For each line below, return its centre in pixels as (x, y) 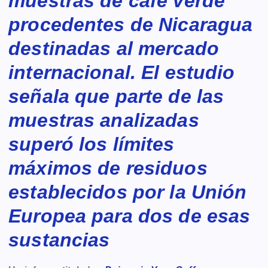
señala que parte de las (116, 96)
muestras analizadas (104, 120)
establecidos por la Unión (128, 192)
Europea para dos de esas (130, 216)
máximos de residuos (108, 168)
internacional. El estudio (122, 72)
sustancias (59, 240)
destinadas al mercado (114, 48)
